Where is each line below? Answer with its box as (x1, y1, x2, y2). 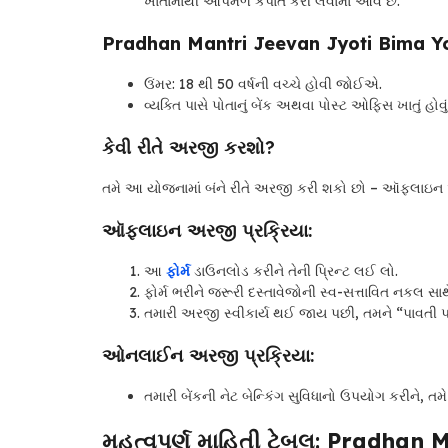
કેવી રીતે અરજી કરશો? (102, 136, 275, 160)
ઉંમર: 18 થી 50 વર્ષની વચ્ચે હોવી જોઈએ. (144, 75, 382, 94)
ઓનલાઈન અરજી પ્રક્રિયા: (102, 344, 314, 368)
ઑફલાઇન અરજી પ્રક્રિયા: (102, 219, 312, 243)
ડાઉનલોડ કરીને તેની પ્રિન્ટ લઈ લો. (190, 262, 398, 281)
